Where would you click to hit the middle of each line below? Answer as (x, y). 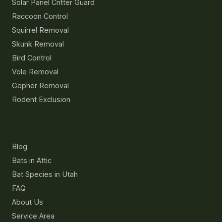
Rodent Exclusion (41, 100)
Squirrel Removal (40, 30)
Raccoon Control (40, 16)
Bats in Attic (32, 161)
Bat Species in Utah (45, 174)
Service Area (33, 216)
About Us (28, 202)
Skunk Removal (38, 44)
